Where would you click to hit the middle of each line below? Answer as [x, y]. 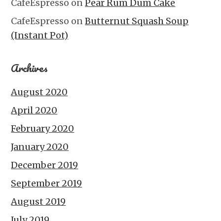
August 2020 [39, 92]
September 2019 [47, 183]
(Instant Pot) [40, 35]
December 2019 [45, 165]
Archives [30, 68]
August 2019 [38, 201]
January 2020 [40, 147]
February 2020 [43, 128]
